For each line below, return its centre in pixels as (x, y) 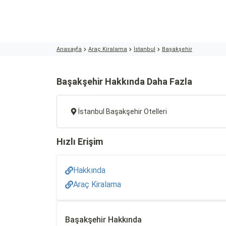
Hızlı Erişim (80, 142)
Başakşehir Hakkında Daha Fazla (124, 81)
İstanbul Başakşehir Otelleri (123, 111)
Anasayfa (69, 49)
